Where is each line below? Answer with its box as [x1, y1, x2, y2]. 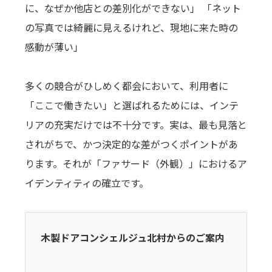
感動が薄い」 [24, 39, 83, 55]
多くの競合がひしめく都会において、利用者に [24, 78, 228, 93]
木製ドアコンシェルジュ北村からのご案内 [40, 230, 225, 245]
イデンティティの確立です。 [24, 175, 149, 191]
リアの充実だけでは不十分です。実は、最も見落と [24, 117, 247, 132]
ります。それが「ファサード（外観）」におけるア [24, 156, 247, 171]
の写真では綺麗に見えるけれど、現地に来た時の [24, 20, 238, 35]
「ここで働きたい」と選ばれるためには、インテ [24, 98, 239, 113]
